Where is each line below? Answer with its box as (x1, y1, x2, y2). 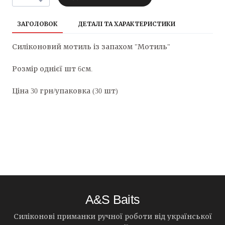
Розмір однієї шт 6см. (12, 65, 93, 73)
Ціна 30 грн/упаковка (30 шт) (12, 87, 118, 95)
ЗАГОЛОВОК (17, 20, 58, 28)
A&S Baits (85, 192, 140, 206)
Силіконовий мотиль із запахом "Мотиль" (12, 43, 170, 51)
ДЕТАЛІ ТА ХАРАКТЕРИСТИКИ (78, 20, 175, 28)
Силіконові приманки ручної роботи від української (13, 212, 212, 220)
